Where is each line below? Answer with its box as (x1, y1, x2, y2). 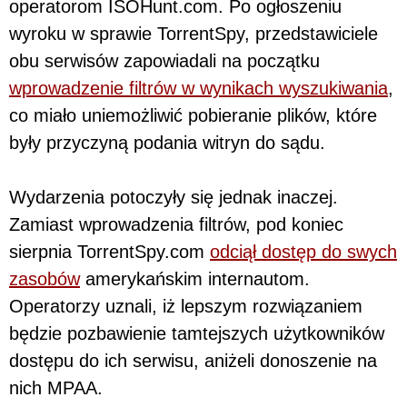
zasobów (9, 268, 80, 289)
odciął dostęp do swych (210, 241, 397, 262)
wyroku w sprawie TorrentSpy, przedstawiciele (9, 23, 378, 44)
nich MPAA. (9, 377, 103, 398)
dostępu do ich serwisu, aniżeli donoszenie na (9, 350, 377, 371)
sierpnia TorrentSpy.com (9, 241, 210, 262)
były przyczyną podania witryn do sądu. (9, 132, 325, 153)
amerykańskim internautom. (80, 268, 310, 289)
